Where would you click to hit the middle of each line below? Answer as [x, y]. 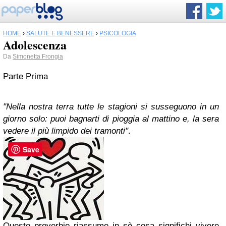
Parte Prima [25, 76]
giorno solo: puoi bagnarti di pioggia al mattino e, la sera [111, 119]
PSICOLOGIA [118, 33]
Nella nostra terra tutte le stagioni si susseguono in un [112, 107]
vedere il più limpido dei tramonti [64, 131]
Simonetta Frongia [38, 56]
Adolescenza [35, 45]
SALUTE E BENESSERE [60, 33]
